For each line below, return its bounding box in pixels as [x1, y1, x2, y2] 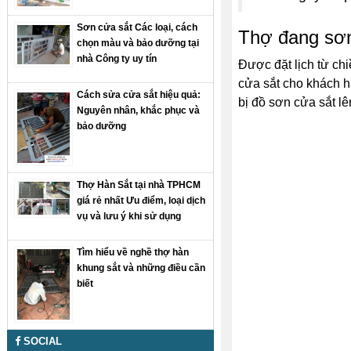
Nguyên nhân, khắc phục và [77, 105, 201, 117]
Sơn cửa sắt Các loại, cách [77, 22, 198, 34]
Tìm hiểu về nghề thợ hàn [77, 246, 190, 258]
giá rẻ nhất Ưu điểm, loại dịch [77, 194, 206, 206]
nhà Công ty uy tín [77, 53, 157, 65]
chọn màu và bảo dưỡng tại [77, 38, 200, 49]
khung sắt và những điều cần [77, 262, 206, 273]
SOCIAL [20, 335, 62, 347]
